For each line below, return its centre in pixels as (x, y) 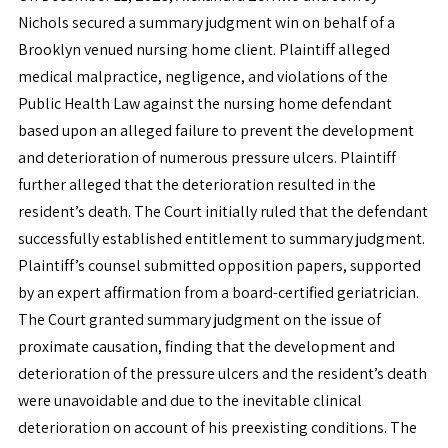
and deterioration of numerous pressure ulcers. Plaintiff (206, 157)
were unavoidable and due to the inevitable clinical (189, 400)
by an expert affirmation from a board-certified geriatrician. (219, 292)
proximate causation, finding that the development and (206, 346)
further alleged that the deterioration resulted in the (196, 184)
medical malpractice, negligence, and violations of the (202, 76)
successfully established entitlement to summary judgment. (222, 238)
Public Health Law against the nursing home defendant (204, 103)
